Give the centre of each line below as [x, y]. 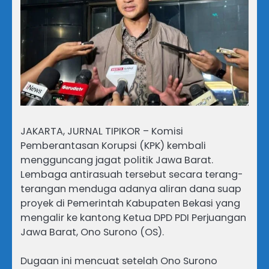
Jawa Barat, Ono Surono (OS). [92, 232]
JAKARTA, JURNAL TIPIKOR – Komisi [102, 131]
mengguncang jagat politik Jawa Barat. [117, 160]
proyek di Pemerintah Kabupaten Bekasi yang [130, 203]
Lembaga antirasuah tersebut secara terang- [132, 174]
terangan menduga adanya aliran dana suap [131, 189]
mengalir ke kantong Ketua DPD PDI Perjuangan [133, 217]
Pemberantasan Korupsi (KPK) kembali [113, 145]
